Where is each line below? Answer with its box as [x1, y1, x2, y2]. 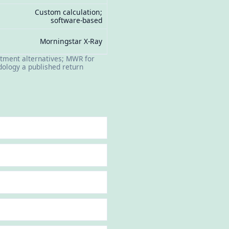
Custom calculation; [35, 7, 103, 17]
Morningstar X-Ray [40, 36, 103, 47]
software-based [51, 15, 103, 26]
